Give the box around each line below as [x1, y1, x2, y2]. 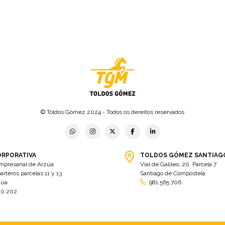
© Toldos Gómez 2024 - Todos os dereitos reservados [41, 108, 184, 116]
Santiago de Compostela [140, 169, 205, 177]
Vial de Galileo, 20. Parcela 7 [140, 160, 216, 168]
